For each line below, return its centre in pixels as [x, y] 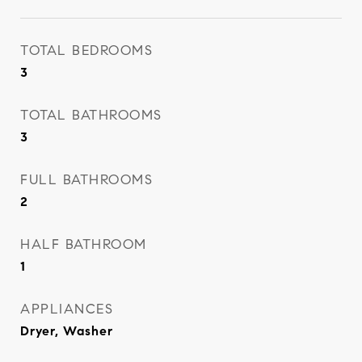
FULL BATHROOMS [86, 180]
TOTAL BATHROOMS [91, 115]
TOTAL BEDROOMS [86, 51]
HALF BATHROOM [84, 244]
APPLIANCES [67, 309]
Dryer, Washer [67, 331]
